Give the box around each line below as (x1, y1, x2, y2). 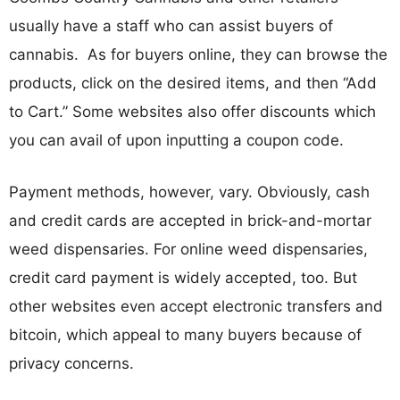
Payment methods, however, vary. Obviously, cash (9, 182, 370, 201)
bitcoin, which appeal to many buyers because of (9, 325, 362, 344)
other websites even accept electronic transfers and (9, 296, 383, 315)
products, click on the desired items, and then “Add (9, 74, 377, 92)
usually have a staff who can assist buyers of (9, 17, 333, 35)
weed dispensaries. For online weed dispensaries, (9, 239, 368, 258)
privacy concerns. (9, 354, 134, 372)
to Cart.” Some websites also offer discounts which (9, 103, 376, 121)
